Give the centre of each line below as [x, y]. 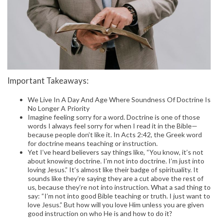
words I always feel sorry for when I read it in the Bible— [113, 126]
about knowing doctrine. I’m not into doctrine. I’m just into [116, 161]
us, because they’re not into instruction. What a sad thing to [119, 187]
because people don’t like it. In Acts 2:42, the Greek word [115, 135]
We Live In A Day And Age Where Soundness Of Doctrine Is [119, 100]
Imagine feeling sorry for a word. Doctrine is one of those [114, 117]
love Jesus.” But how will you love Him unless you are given [116, 205]
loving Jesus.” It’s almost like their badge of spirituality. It [113, 170]
